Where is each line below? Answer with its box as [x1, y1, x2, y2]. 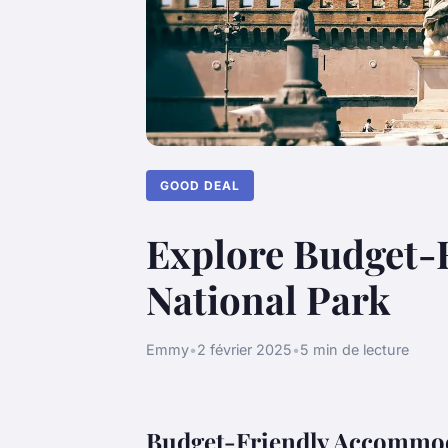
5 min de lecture [300, 340, 409, 358]
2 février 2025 [197, 340, 292, 358]
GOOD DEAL [160, 177, 241, 193]
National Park [146, 272, 390, 325]
